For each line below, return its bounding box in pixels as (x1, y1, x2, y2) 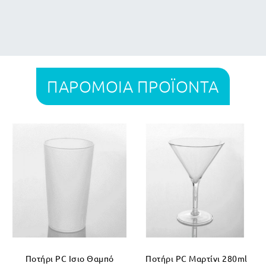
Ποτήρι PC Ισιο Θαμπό (25, 253, 114, 264)
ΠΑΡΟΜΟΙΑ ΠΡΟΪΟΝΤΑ (47, 77, 219, 97)
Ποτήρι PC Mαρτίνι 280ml (145, 253, 248, 264)
